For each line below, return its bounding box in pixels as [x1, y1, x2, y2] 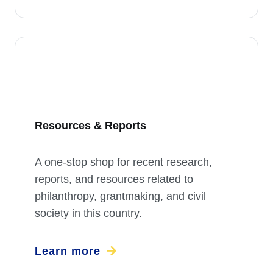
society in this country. [35, 207, 142, 220]
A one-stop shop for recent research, [35, 156, 212, 169]
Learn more [35, 245, 101, 258]
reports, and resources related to [35, 173, 193, 186]
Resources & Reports [35, 119, 146, 132]
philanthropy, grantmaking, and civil [35, 190, 206, 203]
